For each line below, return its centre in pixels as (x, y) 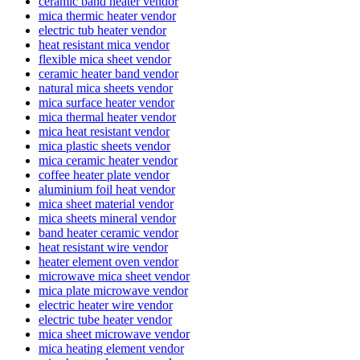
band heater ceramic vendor (108, 232)
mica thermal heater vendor (107, 117)
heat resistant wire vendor (103, 247)
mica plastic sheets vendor (104, 145)
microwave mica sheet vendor (114, 276)
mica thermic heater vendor (107, 15)
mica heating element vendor (111, 348)
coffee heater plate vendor (104, 174)
